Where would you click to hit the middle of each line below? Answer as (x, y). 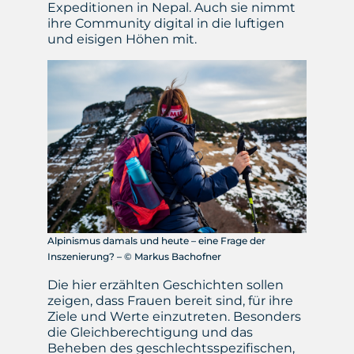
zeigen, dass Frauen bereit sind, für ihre (170, 301)
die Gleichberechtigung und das (150, 333)
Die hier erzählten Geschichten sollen (165, 285)
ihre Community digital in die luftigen (166, 24)
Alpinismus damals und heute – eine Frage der (156, 241)
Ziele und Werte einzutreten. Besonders (174, 317)
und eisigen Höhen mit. (123, 40)
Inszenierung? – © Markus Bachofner (134, 257)
